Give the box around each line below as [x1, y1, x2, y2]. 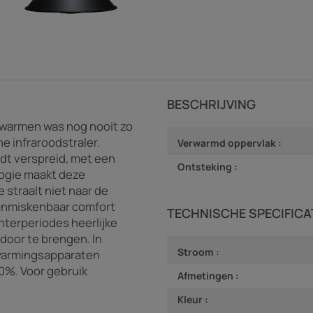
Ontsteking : [177, 159, 238, 173]
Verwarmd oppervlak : [177, 136, 282, 150]
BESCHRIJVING [167, 95, 256, 112]
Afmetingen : [177, 268, 239, 282]
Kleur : [177, 292, 208, 306]
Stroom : [177, 245, 219, 259]
